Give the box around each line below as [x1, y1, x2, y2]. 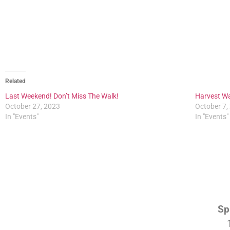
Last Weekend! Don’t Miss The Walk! [5, 92, 119, 101]
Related [5, 78, 26, 85]
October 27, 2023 [5, 102, 60, 111]
